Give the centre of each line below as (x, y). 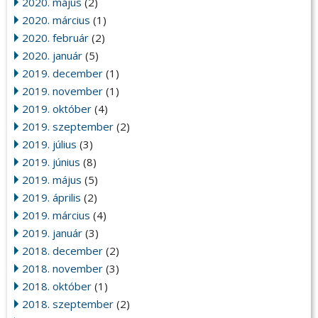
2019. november (62, 91)
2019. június (51, 162)
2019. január (52, 233)
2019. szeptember (68, 127)
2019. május (52, 180)
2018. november (62, 269)
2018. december (62, 251)
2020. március (56, 20)
